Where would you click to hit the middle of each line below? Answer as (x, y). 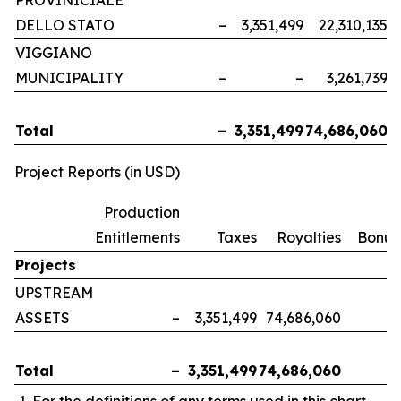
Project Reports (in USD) (97, 172)
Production (142, 213)
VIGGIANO (54, 53)
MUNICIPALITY (69, 78)
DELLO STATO (65, 26)
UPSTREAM (54, 293)
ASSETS (43, 318)
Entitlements (137, 238)
